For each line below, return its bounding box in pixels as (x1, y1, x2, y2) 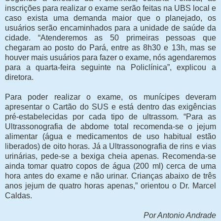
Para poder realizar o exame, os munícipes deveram (5, 93, 216, 102)
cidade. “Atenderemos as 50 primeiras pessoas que (5, 34, 216, 42)
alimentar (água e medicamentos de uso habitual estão (5, 132, 216, 141)
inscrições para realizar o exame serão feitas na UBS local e (5, 4, 216, 13)
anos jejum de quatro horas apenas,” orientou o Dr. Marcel (5, 182, 216, 190)
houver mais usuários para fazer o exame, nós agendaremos (5, 53, 216, 62)
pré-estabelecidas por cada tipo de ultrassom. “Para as (5, 112, 216, 121)
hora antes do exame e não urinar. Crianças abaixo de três (5, 172, 216, 181)
